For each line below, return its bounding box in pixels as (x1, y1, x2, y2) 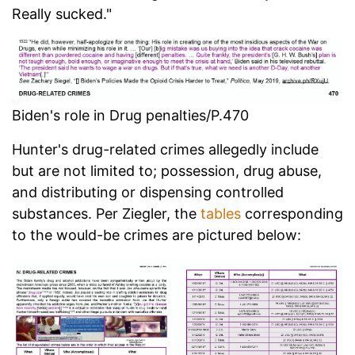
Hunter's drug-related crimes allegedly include (12, 141, 319, 158)
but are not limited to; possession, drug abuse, (12, 162, 322, 180)
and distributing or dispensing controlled (12, 184, 284, 201)
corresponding (241, 205, 343, 223)
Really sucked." (12, 5, 112, 22)
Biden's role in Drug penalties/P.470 (12, 107, 249, 124)
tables (200, 205, 241, 223)
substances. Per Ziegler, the (12, 205, 200, 223)
